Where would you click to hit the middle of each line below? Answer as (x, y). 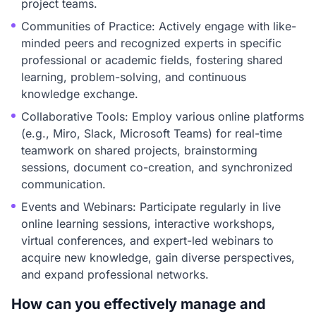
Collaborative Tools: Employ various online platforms (163, 116)
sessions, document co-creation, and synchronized (157, 167)
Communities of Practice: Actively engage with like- (159, 26)
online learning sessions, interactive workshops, (148, 224)
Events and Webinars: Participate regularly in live (151, 207)
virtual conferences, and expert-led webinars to (147, 241)
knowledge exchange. (80, 94)
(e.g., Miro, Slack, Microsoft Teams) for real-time (152, 133)
